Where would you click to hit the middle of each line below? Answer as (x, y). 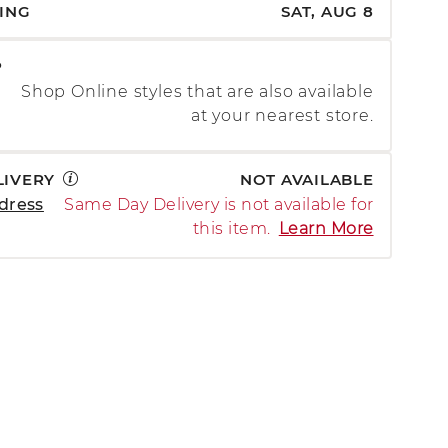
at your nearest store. (282, 116)
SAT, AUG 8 (327, 12)
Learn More (326, 228)
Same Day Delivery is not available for (219, 204)
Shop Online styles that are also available (197, 92)
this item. (231, 228)
